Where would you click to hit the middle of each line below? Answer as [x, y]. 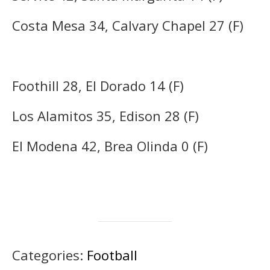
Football [112, 255]
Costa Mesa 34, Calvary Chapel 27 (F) [128, 25]
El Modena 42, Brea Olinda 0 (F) [110, 146]
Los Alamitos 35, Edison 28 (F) [105, 115]
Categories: [49, 255]
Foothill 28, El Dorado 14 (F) [98, 85]
